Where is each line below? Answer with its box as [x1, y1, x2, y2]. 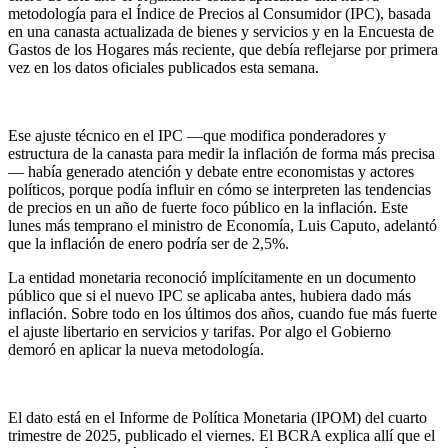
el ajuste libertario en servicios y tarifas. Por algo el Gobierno [8, 322, 391, 340]
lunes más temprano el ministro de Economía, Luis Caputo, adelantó [8, 216, 437, 234]
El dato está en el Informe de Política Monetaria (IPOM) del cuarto [8, 408, 427, 426]
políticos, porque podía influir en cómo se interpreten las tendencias [8, 180, 431, 198]
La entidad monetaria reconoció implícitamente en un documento [8, 268, 416, 286]
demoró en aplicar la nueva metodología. [8, 340, 264, 358]
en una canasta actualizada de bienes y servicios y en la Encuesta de [8, 22, 434, 40]
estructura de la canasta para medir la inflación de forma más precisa [8, 144, 435, 162]
